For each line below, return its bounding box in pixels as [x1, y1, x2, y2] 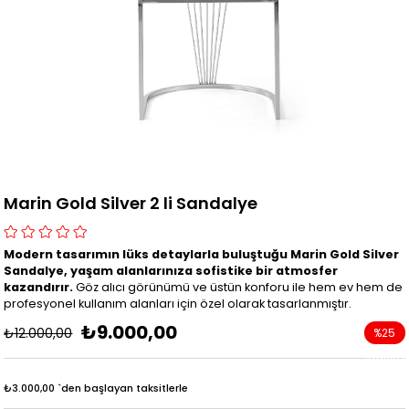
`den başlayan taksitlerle [58, 380, 189, 395]
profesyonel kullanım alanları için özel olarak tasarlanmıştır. [4, 295, 352, 311]
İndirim [364, 347, 404, 363]
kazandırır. [4, 278, 74, 295]
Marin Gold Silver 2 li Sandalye [4, 191, 258, 215]
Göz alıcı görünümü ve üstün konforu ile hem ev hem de [73, 278, 404, 295]
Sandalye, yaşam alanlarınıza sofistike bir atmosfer [4, 262, 339, 278]
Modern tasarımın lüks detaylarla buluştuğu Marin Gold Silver [4, 246, 400, 262]
